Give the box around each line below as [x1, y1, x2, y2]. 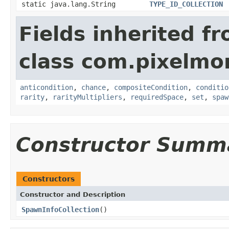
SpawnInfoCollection [21, 205, 99, 214]
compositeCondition [114, 83, 188, 91]
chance [81, 83, 106, 91]
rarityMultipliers [53, 93, 122, 101]
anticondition [20, 83, 73, 91]
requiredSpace [130, 93, 184, 101]
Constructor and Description [20, 190, 125, 198]
